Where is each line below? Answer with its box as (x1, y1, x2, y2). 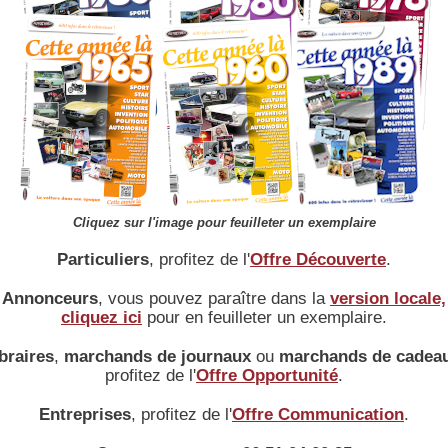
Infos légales (225, 184, 284, 195)
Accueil (52, 184, 85, 195)
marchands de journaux (63, 347, 251, 366)
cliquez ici (61, 308, 142, 327)
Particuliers (57, 250, 149, 269)
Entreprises (39, 405, 131, 424)
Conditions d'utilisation (293, 184, 396, 195)
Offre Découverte (250, 250, 386, 269)
